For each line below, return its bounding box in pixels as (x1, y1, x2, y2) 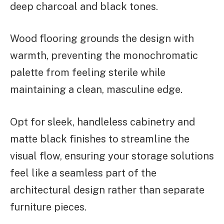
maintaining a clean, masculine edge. (10, 83, 182, 96)
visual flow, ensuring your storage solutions (10, 150, 214, 162)
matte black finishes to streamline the (10, 133, 189, 145)
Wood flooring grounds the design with (10, 32, 194, 45)
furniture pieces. (10, 201, 86, 213)
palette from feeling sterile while (10, 66, 165, 79)
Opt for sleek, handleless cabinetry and (10, 116, 195, 128)
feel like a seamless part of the (10, 167, 156, 179)
